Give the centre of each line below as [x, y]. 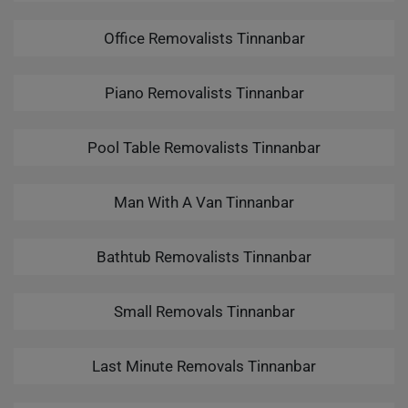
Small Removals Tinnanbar [204, 311]
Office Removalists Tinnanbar [204, 38]
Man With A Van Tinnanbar [204, 202]
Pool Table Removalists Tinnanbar [204, 148]
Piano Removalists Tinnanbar [204, 93]
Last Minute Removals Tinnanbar [204, 366]
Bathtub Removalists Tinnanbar [204, 257]
